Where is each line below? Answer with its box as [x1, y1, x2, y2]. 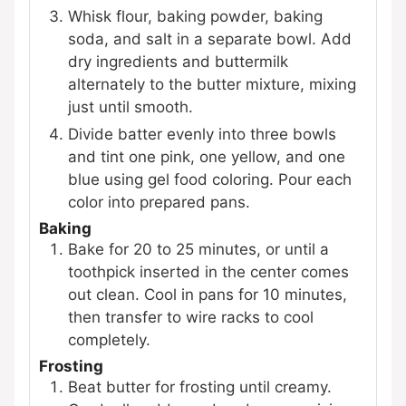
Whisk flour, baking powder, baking [68, 6, 323, 25]
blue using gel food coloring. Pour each [68, 169, 352, 188]
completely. [68, 330, 150, 349]
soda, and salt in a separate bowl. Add [68, 29, 352, 48]
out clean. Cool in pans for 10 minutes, [68, 285, 347, 304]
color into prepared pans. [68, 192, 250, 211]
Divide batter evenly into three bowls [68, 124, 336, 143]
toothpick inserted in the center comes [68, 262, 349, 281]
